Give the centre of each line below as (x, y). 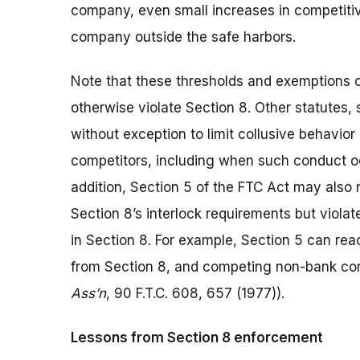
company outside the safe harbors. (183, 37)
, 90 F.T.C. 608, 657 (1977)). (195, 294)
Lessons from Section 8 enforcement (197, 338)
